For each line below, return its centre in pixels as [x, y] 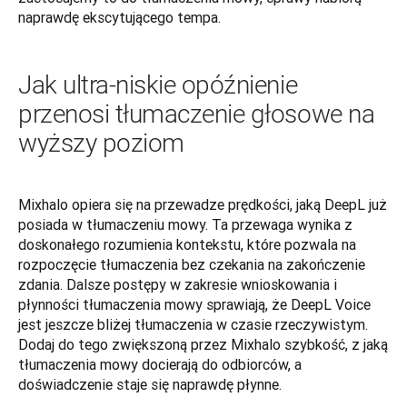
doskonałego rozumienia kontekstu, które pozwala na [187, 244]
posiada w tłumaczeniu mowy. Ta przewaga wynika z [185, 224]
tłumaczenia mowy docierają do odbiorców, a [160, 364]
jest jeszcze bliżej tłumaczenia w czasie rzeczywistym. [193, 324]
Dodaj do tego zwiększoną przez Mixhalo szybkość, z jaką [203, 344]
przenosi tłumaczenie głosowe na [197, 114]
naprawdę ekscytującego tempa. [119, 17]
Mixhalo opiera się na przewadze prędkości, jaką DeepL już [203, 204]
